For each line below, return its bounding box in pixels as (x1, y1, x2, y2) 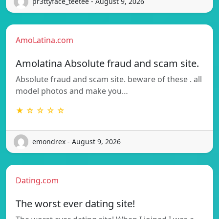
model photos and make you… (16, 85, 128, 96)
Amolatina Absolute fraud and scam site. (16, 56, 199, 70)
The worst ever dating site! (16, 197, 135, 210)
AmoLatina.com (16, 34, 73, 45)
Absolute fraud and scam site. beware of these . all (16, 73, 202, 85)
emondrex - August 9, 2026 (32, 137, 121, 147)
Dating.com (16, 175, 59, 186)
